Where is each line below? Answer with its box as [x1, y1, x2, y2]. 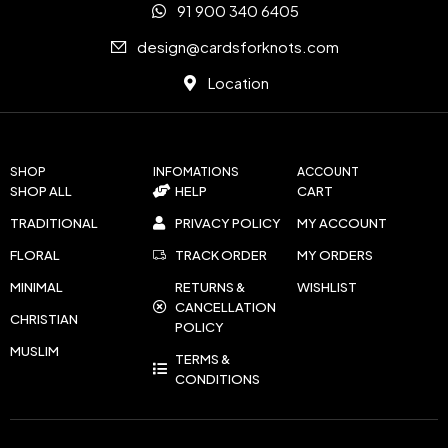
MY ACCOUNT [296, 214, 387, 231]
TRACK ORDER [175, 246, 268, 263]
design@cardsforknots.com [137, 36, 339, 56]
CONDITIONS [175, 370, 261, 387]
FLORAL [10, 246, 60, 263]
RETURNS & [175, 278, 246, 295]
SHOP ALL [10, 182, 72, 199]
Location [207, 72, 269, 92]
